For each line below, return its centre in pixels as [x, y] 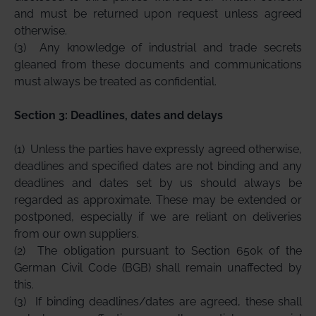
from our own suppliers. [77, 234]
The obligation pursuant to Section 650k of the [170, 251]
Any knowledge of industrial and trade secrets [171, 48]
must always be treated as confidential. [115, 81]
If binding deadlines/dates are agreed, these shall [169, 302]
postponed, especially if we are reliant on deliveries [158, 217]
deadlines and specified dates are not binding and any [158, 166]
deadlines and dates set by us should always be [158, 183]
